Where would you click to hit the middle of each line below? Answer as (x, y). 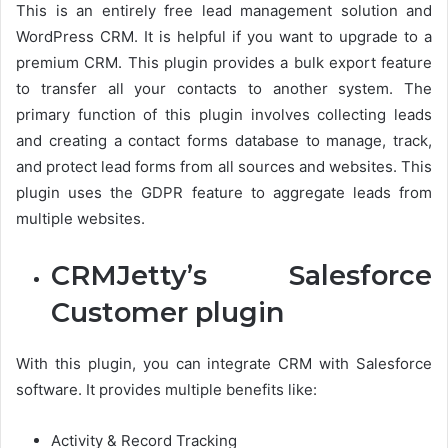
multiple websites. (80, 218)
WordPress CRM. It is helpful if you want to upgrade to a (224, 36)
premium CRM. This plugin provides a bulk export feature (224, 62)
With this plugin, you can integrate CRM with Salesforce (224, 363)
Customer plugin (167, 312)
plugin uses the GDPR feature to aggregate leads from (224, 192)
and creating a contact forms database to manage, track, (224, 140)
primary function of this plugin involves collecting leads (224, 114)
